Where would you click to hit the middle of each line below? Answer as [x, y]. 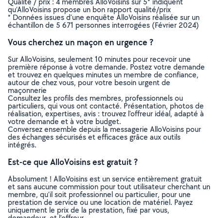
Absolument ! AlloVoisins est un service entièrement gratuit [105, 179]
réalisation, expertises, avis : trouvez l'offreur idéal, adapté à [106, 114]
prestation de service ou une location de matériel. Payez [100, 202]
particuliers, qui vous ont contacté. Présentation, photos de [106, 106]
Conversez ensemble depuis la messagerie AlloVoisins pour [104, 129]
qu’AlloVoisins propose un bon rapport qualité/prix [89, 9]
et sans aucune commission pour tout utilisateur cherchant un [109, 187]
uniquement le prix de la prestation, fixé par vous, [89, 210]
